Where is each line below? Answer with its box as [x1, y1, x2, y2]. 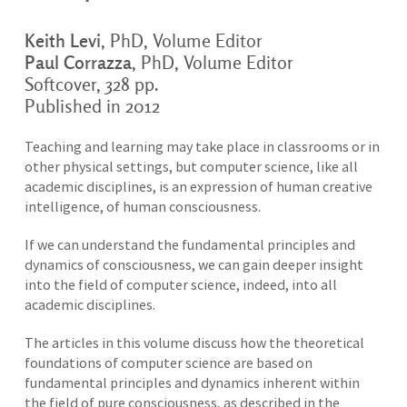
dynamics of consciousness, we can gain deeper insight [24, 255, 363, 273]
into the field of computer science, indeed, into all [24, 275, 337, 293]
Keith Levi [24, 33, 101, 51]
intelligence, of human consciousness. [24, 197, 261, 215]
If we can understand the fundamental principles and [24, 235, 355, 253]
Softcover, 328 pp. [24, 76, 159, 94]
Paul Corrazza [24, 55, 132, 73]
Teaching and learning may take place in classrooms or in [24, 137, 380, 155]
